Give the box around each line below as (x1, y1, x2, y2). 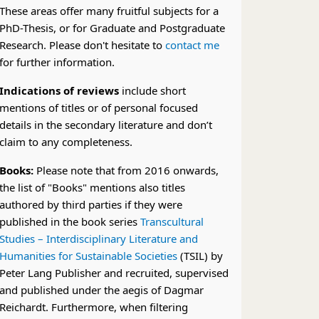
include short (118, 83, 186, 98)
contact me (164, 38, 219, 52)
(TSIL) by (177, 249, 223, 263)
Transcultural (140, 214, 204, 229)
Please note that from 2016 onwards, (36, 163, 219, 177)
